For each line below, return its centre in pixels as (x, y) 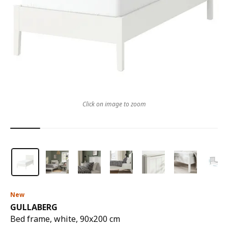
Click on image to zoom (114, 104)
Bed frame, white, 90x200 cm (65, 219)
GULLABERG (34, 207)
